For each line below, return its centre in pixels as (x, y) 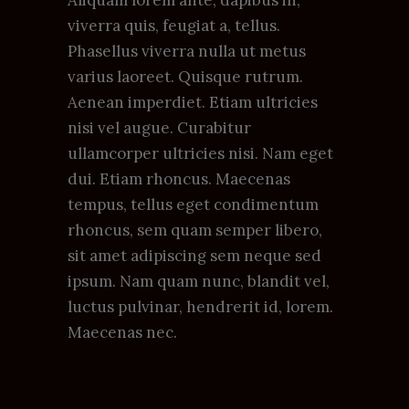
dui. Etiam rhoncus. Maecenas (179, 178)
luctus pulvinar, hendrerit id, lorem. (200, 306)
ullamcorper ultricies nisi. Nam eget (200, 153)
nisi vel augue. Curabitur (159, 127)
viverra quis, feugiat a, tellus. (174, 25)
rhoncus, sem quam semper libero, (195, 230)
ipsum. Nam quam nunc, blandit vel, (199, 281)
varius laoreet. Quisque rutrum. (185, 76)
